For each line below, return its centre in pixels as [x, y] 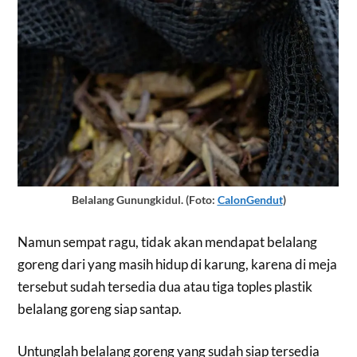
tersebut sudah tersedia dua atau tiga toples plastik [165, 286]
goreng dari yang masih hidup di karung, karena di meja [178, 264]
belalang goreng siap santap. [100, 308]
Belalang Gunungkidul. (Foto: [144, 199]
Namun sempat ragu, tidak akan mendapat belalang [168, 241]
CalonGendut [250, 199]
